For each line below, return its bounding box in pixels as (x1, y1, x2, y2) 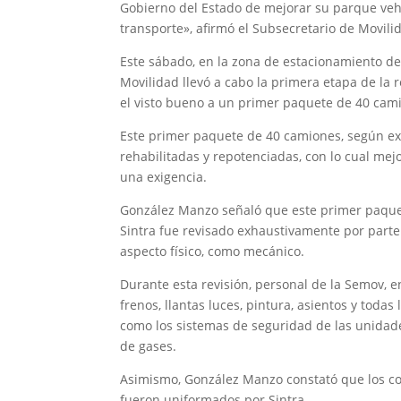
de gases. (120, 337, 177, 355)
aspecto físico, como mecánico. (120, 243, 305, 260)
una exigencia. (120, 168, 208, 186)
